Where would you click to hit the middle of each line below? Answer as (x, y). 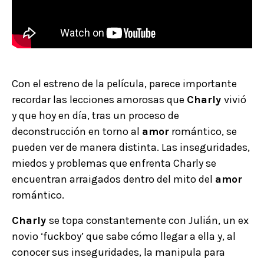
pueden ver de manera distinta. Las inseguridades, (131, 148)
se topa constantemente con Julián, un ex (149, 221)
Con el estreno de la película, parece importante (124, 84)
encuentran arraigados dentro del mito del (113, 179)
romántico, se (203, 132)
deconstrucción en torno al (77, 132)
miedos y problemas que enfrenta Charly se (114, 164)
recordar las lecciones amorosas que (99, 100)
